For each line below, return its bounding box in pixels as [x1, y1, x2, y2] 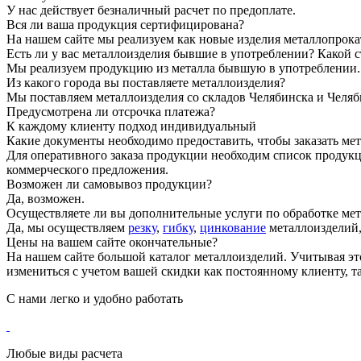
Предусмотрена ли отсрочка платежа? [6, 104, 215, 118]
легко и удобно [50, 291, 132, 305]
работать [132, 291, 183, 305]
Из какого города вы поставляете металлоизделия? [6, 75, 285, 89]
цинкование [200, 220, 266, 234]
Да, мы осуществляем [6, 220, 128, 234]
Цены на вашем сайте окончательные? [6, 234, 218, 249]
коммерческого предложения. [6, 162, 168, 176]
